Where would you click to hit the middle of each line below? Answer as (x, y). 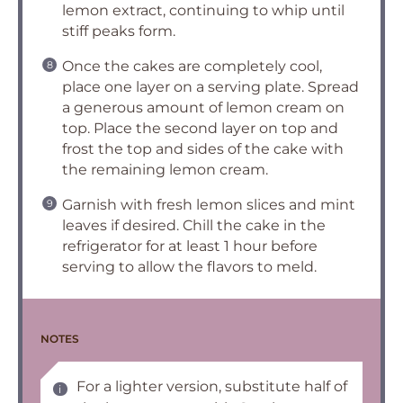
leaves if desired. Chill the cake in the (194, 225)
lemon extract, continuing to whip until (203, 10)
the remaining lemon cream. (165, 170)
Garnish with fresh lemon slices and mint (209, 205)
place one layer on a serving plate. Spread (210, 87)
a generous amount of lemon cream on (203, 107)
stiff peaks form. (119, 31)
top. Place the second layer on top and (200, 128)
